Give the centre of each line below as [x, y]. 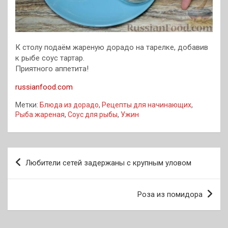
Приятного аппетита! [52, 68]
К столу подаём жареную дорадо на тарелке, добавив [112, 47]
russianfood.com [44, 87]
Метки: [27, 105]
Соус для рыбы [93, 114]
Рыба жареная [40, 114]
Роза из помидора [170, 194]
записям [33, 187]
